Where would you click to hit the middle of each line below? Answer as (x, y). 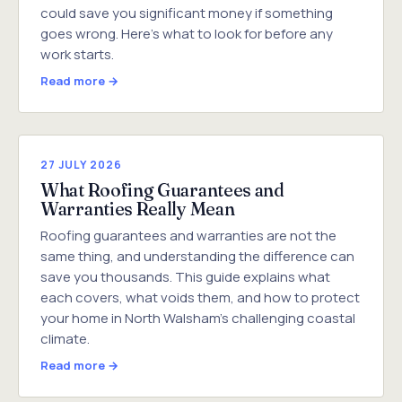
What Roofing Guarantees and (162, 189)
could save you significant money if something (187, 13)
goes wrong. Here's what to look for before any (187, 33)
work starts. (77, 54)
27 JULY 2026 (81, 164)
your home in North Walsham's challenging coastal (198, 318)
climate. (65, 338)
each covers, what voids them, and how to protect (200, 297)
